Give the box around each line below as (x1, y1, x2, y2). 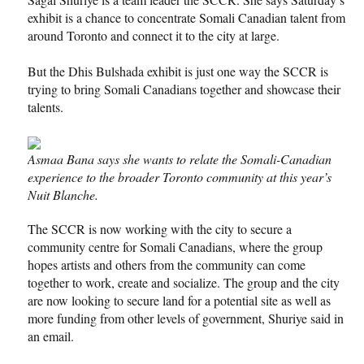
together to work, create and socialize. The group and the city (28, 273, 340, 291)
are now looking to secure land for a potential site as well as (28, 291, 331, 309)
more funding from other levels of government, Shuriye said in (28, 309, 344, 327)
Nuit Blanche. (28, 185, 98, 203)
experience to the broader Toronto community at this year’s (28, 167, 331, 185)
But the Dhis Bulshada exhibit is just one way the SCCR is (28, 62, 328, 80)
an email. (28, 327, 74, 344)
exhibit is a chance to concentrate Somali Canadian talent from (28, 8, 345, 26)
